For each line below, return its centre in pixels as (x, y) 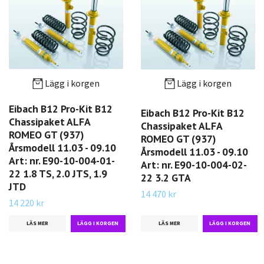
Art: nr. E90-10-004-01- (62, 160)
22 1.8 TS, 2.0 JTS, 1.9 (58, 173)
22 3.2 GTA (166, 178)
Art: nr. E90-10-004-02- (194, 165)
